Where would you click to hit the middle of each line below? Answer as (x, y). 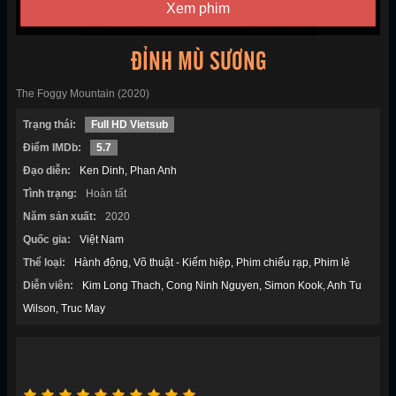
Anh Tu (344, 286)
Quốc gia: (47, 240)
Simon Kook (293, 286)
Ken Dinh (102, 171)
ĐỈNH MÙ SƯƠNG (198, 62)
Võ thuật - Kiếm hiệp (182, 263)
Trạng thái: (49, 125)
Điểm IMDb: (52, 148)
